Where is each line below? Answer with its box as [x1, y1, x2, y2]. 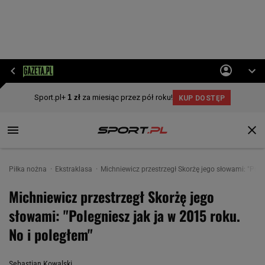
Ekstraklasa [55, 165, 94, 173]
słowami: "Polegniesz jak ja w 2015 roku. [9, 205, 240, 226]
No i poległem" [9, 224, 93, 245]
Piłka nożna [9, 165, 49, 173]
